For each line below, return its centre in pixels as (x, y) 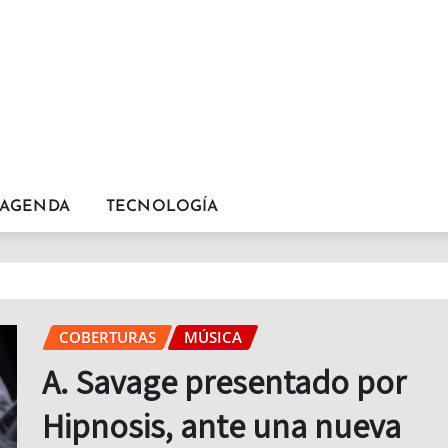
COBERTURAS (107, 337)
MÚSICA (213, 337)
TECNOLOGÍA (162, 207)
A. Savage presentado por (224, 381)
